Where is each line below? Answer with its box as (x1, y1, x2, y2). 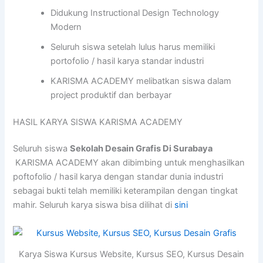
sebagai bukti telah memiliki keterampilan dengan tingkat (13, 186, 238, 197)
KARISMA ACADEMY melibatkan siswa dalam (50, 75, 232, 86)
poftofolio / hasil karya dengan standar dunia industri (13, 171, 224, 183)
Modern (50, 21, 82, 32)
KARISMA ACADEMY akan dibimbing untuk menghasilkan (13, 157, 245, 168)
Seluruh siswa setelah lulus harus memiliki (50, 41, 215, 52)
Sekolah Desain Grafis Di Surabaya (70, 143, 213, 154)
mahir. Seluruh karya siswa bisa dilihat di (13, 200, 175, 211)
